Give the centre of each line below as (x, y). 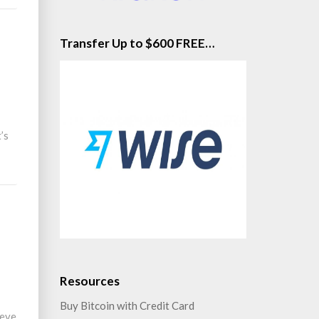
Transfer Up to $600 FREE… (137, 43)
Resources (89, 281)
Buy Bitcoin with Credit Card (127, 305)
